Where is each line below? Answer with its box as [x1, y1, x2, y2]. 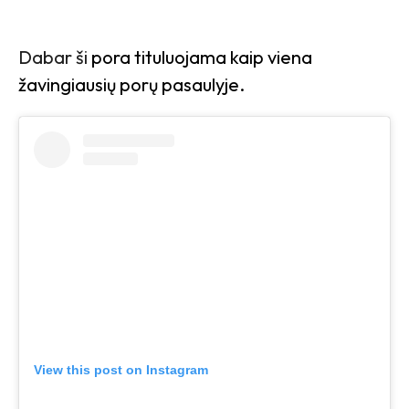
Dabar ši [18, 45, 91, 68]
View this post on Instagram [34, 362, 208, 377]
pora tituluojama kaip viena [91, 45, 312, 68]
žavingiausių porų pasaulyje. [18, 72, 245, 96]
